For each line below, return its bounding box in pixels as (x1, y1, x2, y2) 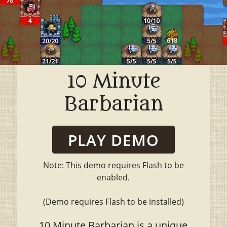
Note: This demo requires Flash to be (43, 160, 184, 171)
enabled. (97, 172, 130, 183)
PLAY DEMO (67, 130, 159, 150)
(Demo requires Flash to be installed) (43, 196, 184, 207)
